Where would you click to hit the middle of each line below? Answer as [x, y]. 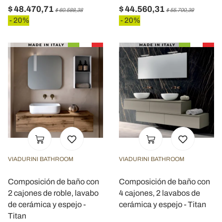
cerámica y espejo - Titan [163, 204]
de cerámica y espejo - [47, 204]
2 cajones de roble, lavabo [53, 193]
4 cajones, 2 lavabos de [160, 193]
